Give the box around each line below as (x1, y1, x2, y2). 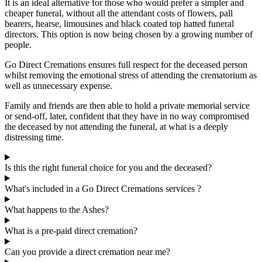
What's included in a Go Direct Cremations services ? (5, 184, 201, 194)
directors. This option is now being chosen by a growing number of (5, 29, 253, 40)
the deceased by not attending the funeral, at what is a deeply (5, 122, 228, 132)
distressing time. (5, 132, 64, 143)
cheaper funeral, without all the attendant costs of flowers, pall (5, 8, 233, 19)
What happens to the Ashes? (5, 205, 109, 215)
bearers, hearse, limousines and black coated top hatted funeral (5, 19, 234, 29)
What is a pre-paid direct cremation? (5, 226, 137, 236)
